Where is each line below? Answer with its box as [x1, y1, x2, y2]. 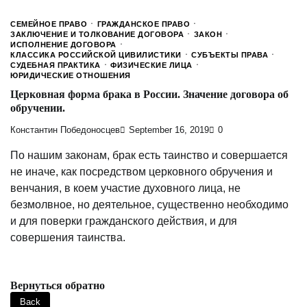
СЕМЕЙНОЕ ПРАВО [10, 19, 87, 28]
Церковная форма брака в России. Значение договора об [10, 88, 288, 100]
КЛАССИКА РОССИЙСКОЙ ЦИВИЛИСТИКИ [10, 50, 182, 59]
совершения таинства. [10, 232, 125, 244]
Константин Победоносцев [10, 125, 120, 136]
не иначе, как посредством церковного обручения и [10, 166, 273, 178]
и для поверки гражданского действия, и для [10, 215, 237, 228]
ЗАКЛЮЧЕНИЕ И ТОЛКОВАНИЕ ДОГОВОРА [10, 29, 184, 38]
